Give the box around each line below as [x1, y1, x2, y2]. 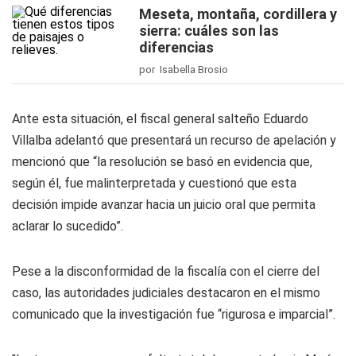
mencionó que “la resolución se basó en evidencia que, [12, 154, 312, 169]
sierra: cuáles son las [139, 22, 279, 39]
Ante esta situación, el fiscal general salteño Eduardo [12, 111, 308, 126]
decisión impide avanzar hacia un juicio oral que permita [12, 197, 315, 212]
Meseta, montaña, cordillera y [139, 6, 337, 22]
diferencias [139, 39, 214, 56]
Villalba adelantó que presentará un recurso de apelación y [12, 133, 336, 148]
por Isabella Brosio [139, 64, 228, 75]
